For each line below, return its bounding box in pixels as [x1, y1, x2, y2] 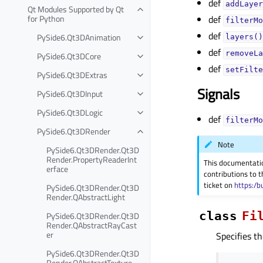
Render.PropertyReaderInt [46, 153, 137, 166]
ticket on [204, 179, 235, 191]
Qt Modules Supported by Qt [28, 2, 124, 15]
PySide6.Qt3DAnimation [37, 31, 121, 43]
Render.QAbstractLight [46, 190, 125, 203]
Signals [197, 83, 240, 105]
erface [46, 162, 68, 175]
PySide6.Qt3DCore [37, 49, 101, 62]
